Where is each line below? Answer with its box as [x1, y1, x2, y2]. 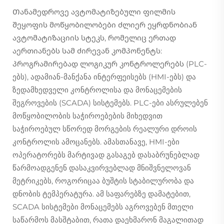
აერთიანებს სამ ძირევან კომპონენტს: [12, 45, 162, 55]
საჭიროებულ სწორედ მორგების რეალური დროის [12, 123, 197, 133]
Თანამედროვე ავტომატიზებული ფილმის [12, 6, 175, 16]
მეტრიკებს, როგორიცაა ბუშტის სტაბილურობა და [12, 175, 194, 185]
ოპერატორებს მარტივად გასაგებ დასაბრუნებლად [12, 149, 199, 159]
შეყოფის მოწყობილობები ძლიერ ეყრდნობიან [12, 19, 197, 29]
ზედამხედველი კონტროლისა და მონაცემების [12, 84, 182, 94]
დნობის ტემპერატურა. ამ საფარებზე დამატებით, [12, 188, 190, 198]
